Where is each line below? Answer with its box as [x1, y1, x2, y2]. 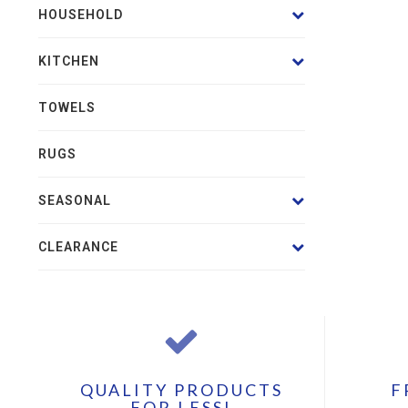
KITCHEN [38, 54, 99, 68]
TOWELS [38, 100, 96, 115]
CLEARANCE [38, 240, 118, 254]
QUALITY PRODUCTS [79, 380, 283, 400]
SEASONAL [38, 193, 111, 208]
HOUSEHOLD [38, 7, 123, 22]
